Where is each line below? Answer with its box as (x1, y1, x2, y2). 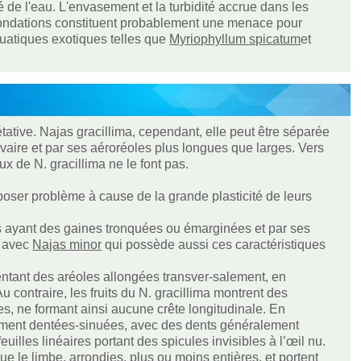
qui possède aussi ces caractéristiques (102, 237, 326, 251)
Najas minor (32, 237, 102, 251)
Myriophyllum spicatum (169, 31, 301, 46)
